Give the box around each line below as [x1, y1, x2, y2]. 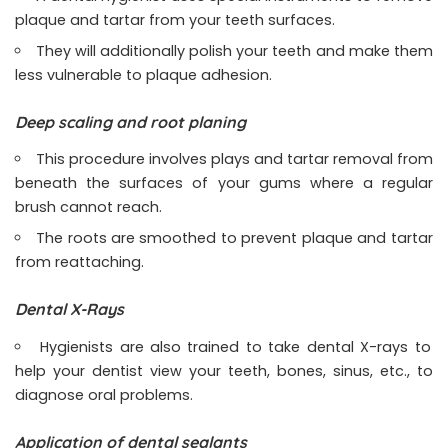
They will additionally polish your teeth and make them [35, 41, 433, 62]
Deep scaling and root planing [15, 112, 250, 133]
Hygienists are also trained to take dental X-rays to [40, 336, 431, 357]
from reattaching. [15, 252, 148, 273]
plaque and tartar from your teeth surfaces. [15, 10, 339, 31]
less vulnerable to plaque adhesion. [15, 65, 276, 86]
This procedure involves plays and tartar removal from [35, 149, 433, 170]
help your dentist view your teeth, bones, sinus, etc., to [15, 360, 433, 381]
